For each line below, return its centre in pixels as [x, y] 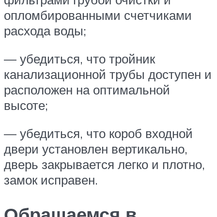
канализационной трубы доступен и [108, 74]
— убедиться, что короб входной [98, 133]
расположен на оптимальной [87, 89]
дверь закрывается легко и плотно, [104, 164]
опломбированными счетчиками [98, 15]
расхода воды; [45, 31]
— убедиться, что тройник [79, 58]
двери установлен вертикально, [96, 148]
